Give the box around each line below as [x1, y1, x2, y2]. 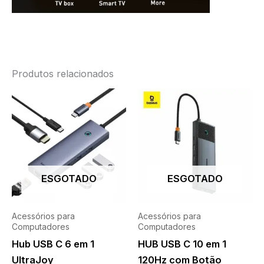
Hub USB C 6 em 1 [12, 237, 94, 250]
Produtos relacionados [12, 67, 114, 80]
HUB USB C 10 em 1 [138, 237, 226, 250]
